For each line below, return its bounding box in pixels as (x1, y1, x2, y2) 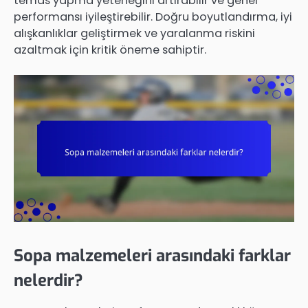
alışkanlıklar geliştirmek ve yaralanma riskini (14, 25, 255, 41)
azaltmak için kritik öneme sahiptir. (14, 41, 206, 58)
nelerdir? (14, 269, 83, 292)
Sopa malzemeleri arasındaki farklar (14, 245, 291, 267)
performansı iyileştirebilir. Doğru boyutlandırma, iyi (14, 8, 292, 25)
